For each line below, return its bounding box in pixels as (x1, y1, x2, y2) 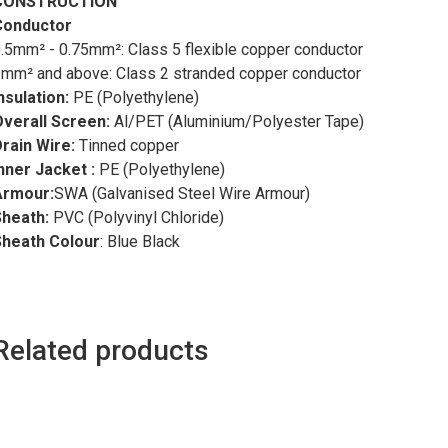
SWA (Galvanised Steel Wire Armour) (54, 184, 310, 203)
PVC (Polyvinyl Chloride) (49, 208, 224, 227)
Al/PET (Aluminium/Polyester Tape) (110, 112, 364, 131)
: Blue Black (100, 232, 180, 251)
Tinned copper (75, 136, 179, 155)
